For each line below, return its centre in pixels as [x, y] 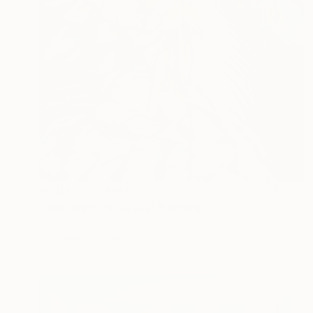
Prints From [72, 190]
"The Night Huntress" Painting [121, 207]
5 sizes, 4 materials [138, 238]
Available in [66, 238]
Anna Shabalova [77, 223]
